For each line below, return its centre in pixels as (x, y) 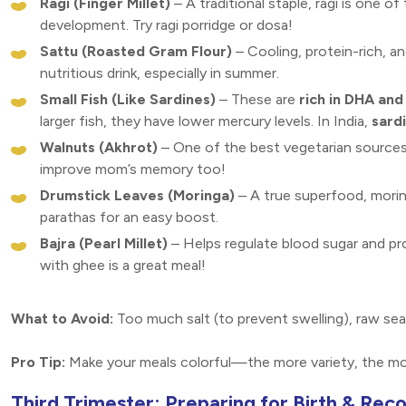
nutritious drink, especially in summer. (159, 73)
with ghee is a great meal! (123, 266)
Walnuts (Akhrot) (99, 148)
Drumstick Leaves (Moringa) (137, 196)
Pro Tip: (38, 362)
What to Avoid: (62, 319)
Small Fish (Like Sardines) (128, 100)
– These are (257, 100)
